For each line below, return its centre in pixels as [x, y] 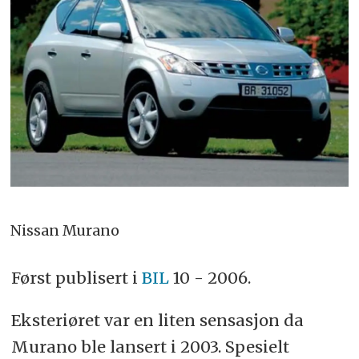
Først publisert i [76, 277]
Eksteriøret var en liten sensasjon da [157, 320]
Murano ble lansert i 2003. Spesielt [150, 346]
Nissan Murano [65, 230]
